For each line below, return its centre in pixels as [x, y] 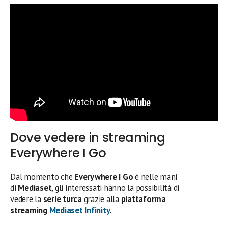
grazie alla [101, 199]
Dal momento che [42, 177]
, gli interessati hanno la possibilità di [116, 188]
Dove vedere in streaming [88, 138]
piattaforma [143, 199]
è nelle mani [155, 177]
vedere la [27, 199]
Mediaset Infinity [80, 210]
